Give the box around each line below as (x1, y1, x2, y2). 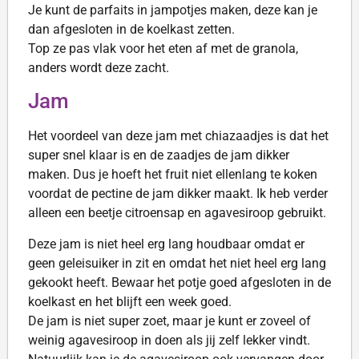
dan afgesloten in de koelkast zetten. (28, 22, 235, 37)
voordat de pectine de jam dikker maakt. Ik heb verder (28, 186, 328, 202)
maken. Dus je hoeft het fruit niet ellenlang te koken (28, 167, 317, 183)
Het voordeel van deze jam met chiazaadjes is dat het (28, 128, 329, 144)
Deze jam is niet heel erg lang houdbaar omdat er (28, 236, 305, 252)
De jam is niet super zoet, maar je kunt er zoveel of (28, 313, 311, 329)
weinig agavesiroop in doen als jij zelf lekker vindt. (28, 332, 310, 348)
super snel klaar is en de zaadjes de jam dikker (28, 147, 289, 163)
